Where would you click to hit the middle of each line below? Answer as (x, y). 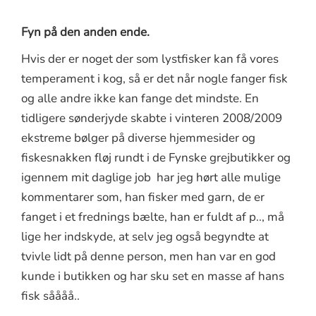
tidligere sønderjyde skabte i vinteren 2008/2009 (152, 118)
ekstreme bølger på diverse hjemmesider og (138, 138)
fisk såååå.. (50, 296)
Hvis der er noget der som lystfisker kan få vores (150, 59)
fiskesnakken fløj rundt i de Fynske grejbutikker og (156, 157)
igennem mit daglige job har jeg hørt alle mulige (151, 177)
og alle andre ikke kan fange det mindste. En (140, 98)
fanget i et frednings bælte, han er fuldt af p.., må (153, 217)
